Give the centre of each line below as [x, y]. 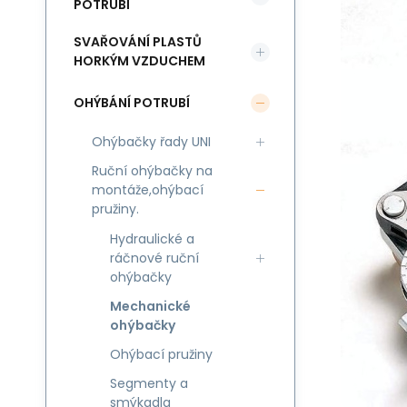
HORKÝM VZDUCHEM [139, 61]
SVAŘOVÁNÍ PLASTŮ [138, 42]
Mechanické [150, 306]
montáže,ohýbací [148, 190]
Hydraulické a [152, 239]
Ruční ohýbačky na [152, 171]
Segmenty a [149, 383]
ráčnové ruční [154, 258]
